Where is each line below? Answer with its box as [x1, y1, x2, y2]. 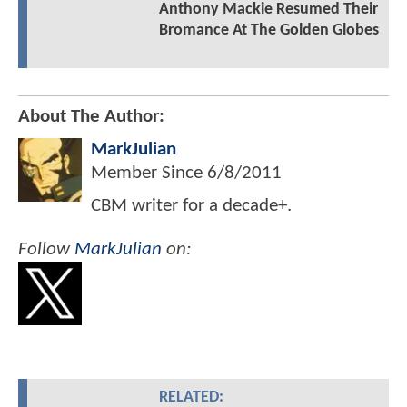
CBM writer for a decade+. [91, 196, 292, 216]
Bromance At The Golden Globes [158, 22, 379, 40]
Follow [18, 239, 74, 259]
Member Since [91, 164, 207, 184]
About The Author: [18, 107, 164, 127]
